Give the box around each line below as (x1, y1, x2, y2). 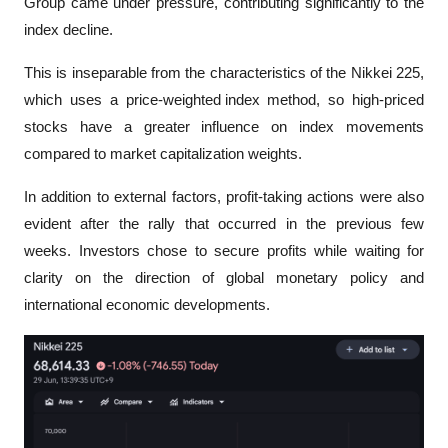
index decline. (24, 21, 117, 38)
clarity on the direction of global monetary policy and (24, 269, 424, 286)
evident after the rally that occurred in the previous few (24, 215, 424, 232)
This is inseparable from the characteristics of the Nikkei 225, (24, 64, 424, 81)
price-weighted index (125, 91, 260, 108)
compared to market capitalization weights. (24, 145, 302, 162)
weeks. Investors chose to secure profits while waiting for (24, 242, 424, 259)
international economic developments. (24, 296, 270, 313)
